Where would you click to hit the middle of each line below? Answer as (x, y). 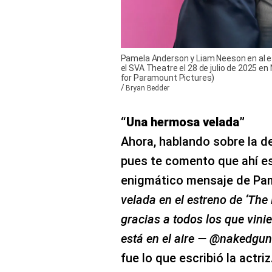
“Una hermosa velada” (182, 122)
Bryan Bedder (148, 88)
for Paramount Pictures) (168, 77)
